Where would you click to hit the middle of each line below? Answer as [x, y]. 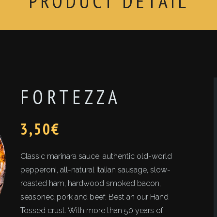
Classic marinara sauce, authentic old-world [96, 156]
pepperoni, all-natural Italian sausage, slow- [96, 170]
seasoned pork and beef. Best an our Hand [95, 197]
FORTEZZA [71, 97]
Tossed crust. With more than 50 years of [92, 210]
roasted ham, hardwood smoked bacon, [91, 183]
